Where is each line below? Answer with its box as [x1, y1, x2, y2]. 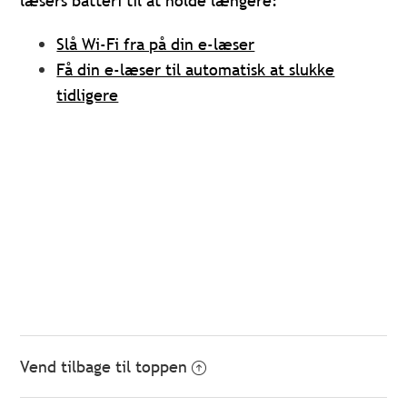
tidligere [56, 84, 119, 106]
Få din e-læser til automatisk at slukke [56, 59, 335, 81]
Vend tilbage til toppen [20, 356, 188, 378]
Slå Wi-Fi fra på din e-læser [56, 34, 255, 55]
